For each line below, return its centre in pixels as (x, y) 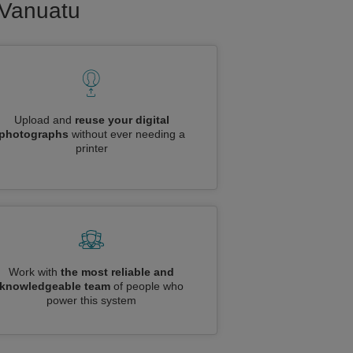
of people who (147, 286)
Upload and (44, 120)
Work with (35, 272)
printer (91, 148)
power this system (91, 300)
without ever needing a (126, 134)
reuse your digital (122, 120)
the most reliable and (117, 272)
